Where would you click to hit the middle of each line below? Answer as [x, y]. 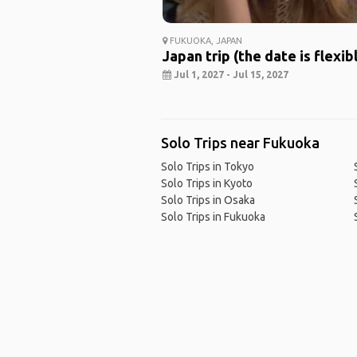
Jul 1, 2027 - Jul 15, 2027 [229, 75]
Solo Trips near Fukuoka [240, 143]
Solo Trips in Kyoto [206, 184]
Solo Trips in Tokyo [207, 167]
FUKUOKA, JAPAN [204, 41]
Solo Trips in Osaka [208, 200]
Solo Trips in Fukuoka [213, 217]
